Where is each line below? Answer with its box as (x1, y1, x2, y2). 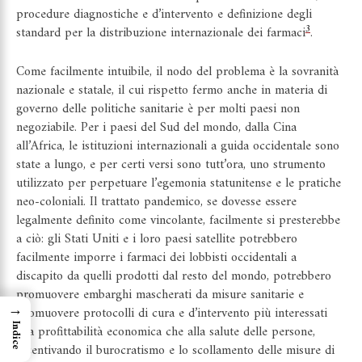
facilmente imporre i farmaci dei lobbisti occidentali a (16, 246, 297, 270)
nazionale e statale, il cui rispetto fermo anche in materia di (16, 79, 327, 103)
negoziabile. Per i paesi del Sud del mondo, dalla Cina (16, 116, 297, 140)
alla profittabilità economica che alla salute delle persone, (16, 321, 315, 344)
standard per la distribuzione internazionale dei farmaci (16, 21, 305, 44)
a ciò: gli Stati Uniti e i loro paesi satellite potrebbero (16, 228, 297, 251)
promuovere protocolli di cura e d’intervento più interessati (16, 302, 327, 326)
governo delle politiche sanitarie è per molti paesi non (16, 98, 300, 121)
